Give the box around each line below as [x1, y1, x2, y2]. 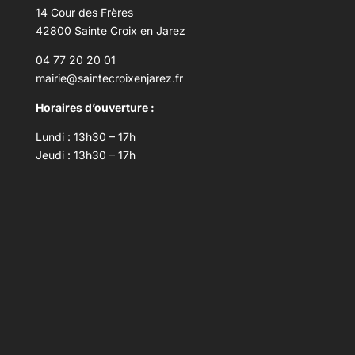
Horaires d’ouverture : [35, 100, 157, 114]
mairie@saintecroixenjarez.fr [35, 71, 183, 85]
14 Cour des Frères [35, 5, 133, 19]
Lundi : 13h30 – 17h [35, 129, 136, 143]
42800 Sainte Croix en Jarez [35, 23, 185, 37]
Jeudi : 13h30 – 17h [35, 147, 136, 162]
